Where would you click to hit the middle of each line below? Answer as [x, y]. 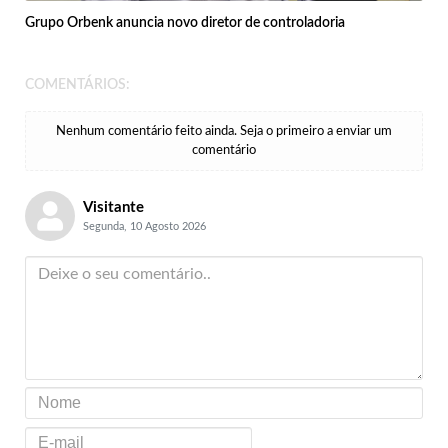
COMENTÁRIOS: [77, 84]
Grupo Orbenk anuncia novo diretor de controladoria [185, 22]
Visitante [113, 207]
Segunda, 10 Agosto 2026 [144, 226]
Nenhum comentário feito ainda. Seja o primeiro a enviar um [224, 131]
